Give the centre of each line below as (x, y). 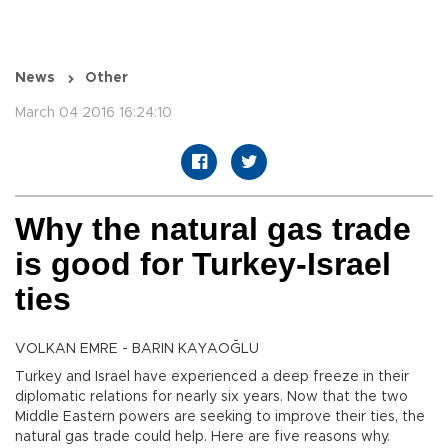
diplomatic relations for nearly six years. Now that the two (211, 397)
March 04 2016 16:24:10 (93, 113)
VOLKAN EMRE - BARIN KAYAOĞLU (137, 349)
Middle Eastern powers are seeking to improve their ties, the (220, 417)
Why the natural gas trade (213, 229)
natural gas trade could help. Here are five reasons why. (202, 437)
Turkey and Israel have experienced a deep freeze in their (212, 377)
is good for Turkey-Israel (203, 264)
